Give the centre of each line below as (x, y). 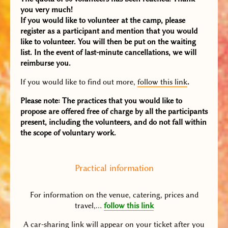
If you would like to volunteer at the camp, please (103, 21)
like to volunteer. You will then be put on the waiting (108, 42)
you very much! (47, 10)
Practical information (114, 168)
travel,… (89, 206)
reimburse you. (46, 63)
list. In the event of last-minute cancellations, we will (108, 53)
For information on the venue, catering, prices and (114, 195)
